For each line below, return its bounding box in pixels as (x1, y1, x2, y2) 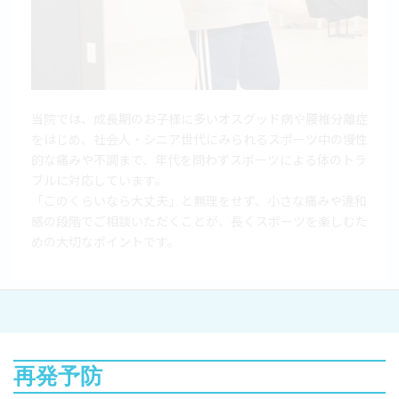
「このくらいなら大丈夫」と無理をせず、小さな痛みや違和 (31, 193, 367, 208)
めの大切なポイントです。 (31, 234, 180, 249)
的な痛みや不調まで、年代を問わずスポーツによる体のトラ (31, 152, 367, 167)
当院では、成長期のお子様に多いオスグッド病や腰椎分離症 (31, 111, 368, 126)
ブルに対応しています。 (31, 173, 167, 188)
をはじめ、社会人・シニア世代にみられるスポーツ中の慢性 (31, 132, 368, 147)
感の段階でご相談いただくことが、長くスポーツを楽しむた (31, 214, 368, 229)
